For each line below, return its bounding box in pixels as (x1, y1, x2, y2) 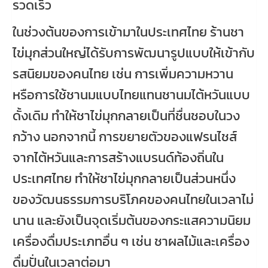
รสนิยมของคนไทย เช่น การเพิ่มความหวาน (13, 63, 233, 84)
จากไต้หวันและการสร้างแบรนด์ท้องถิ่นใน (13, 147, 224, 167)
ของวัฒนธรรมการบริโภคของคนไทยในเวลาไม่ (13, 189, 254, 209)
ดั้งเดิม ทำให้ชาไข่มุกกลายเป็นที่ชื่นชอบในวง (13, 105, 240, 126)
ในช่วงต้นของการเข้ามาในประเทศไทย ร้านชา (13, 22, 244, 42)
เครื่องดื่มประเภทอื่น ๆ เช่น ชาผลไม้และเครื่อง (13, 231, 249, 251)
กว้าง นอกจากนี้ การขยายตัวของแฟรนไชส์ (13, 126, 237, 147)
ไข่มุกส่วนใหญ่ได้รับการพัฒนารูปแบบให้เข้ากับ (13, 42, 255, 63)
